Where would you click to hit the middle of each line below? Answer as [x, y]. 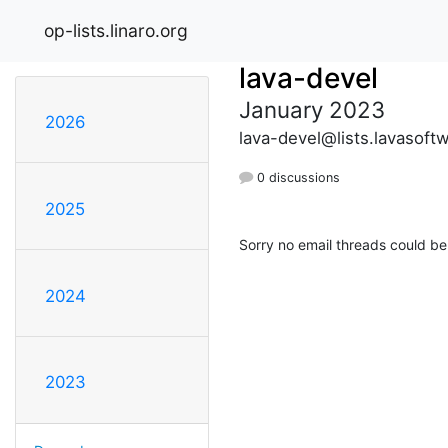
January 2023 [312, 109]
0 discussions [296, 177]
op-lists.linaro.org [116, 30]
